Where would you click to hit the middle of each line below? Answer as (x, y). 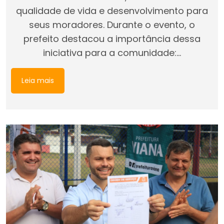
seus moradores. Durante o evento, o (112, 24)
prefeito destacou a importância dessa (112, 38)
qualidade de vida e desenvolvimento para (112, 10)
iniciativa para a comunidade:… (112, 52)
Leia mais (38, 80)
